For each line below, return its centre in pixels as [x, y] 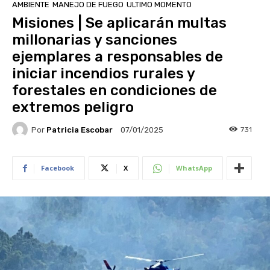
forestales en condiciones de [115, 91]
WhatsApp [194, 168]
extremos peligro [75, 108]
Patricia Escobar [80, 130]
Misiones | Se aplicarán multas [119, 23]
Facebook [58, 168]
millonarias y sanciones [95, 40]
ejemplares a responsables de [118, 57]
